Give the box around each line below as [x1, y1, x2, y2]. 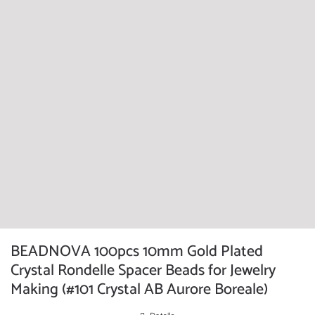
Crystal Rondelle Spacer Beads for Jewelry [11, 258, 276, 283]
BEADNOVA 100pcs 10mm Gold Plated [11, 239, 263, 264]
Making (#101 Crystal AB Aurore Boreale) [11, 277, 268, 302]
